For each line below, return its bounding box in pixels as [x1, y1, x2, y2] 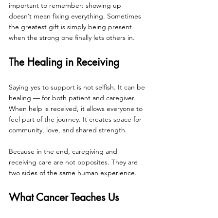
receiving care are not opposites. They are [9, 157, 140, 166]
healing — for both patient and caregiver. [9, 93, 138, 102]
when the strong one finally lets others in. [9, 33, 135, 42]
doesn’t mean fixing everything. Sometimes [9, 11, 143, 20]
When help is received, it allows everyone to [9, 104, 145, 113]
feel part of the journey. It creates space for [9, 114, 144, 124]
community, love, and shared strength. [9, 125, 127, 134]
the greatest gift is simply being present [9, 22, 134, 31]
